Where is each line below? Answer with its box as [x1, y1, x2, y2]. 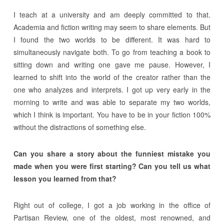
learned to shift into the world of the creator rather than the [13, 71, 211, 82]
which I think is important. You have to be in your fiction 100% [13, 109, 211, 119]
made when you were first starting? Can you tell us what [13, 160, 211, 171]
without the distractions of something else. [13, 121, 146, 132]
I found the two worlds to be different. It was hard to [13, 34, 211, 44]
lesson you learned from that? [13, 173, 116, 183]
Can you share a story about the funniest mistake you [13, 148, 211, 158]
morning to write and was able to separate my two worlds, [13, 96, 211, 107]
